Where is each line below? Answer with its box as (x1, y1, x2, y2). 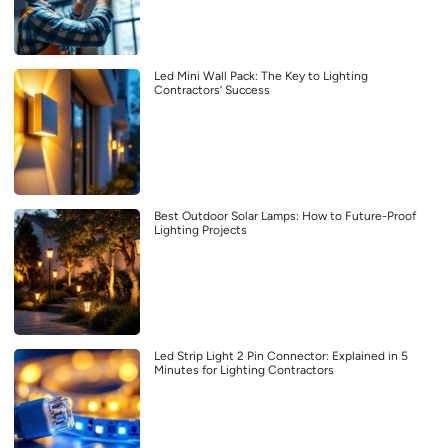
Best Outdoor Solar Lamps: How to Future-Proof (154, 208, 416, 223)
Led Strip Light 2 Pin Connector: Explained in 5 (154, 348, 408, 363)
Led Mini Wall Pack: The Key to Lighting (154, 68, 368, 83)
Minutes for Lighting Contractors (154, 362, 334, 377)
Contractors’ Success (154, 82, 270, 97)
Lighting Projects (154, 222, 247, 237)
